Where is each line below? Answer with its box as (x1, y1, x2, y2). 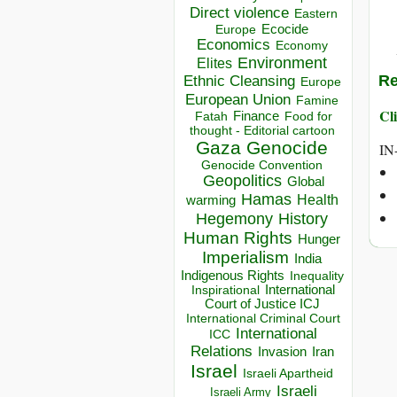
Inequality (289, 269, 344, 284)
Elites (197, 55, 232, 72)
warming (185, 193, 236, 208)
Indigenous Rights (180, 268, 284, 284)
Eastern (293, 7, 338, 21)
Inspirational (191, 283, 260, 298)
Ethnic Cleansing (183, 73, 295, 90)
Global (286, 175, 324, 190)
